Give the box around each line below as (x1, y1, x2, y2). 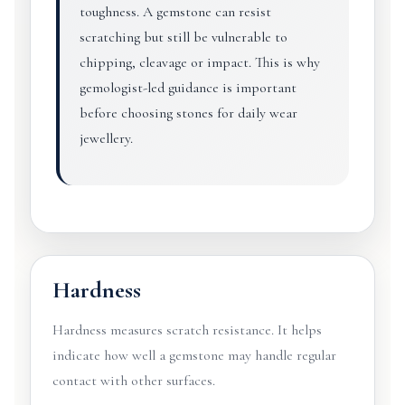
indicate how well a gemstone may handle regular (52, 346, 336, 364)
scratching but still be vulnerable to (79, 28, 287, 46)
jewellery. (79, 129, 133, 147)
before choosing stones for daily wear (79, 104, 297, 122)
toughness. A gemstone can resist (79, 3, 271, 21)
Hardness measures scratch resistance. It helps (52, 321, 322, 339)
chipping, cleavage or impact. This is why (79, 53, 320, 71)
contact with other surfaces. (52, 372, 215, 390)
